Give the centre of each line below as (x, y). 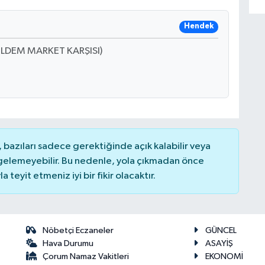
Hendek (198, 27)
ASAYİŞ (219, 244)
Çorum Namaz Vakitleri (86, 257)
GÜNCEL (221, 231)
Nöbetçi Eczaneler (78, 231)
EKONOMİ (224, 257)
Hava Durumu (68, 244)
